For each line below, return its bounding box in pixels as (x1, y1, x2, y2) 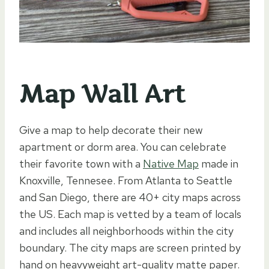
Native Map (143, 157, 199, 171)
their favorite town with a (19, 157, 143, 171)
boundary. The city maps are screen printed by (19, 241, 241, 255)
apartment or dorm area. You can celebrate (19, 140, 226, 154)
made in (199, 157, 238, 171)
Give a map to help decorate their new (19, 123, 203, 138)
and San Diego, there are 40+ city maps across (19, 190, 241, 205)
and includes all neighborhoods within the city (19, 224, 234, 238)
